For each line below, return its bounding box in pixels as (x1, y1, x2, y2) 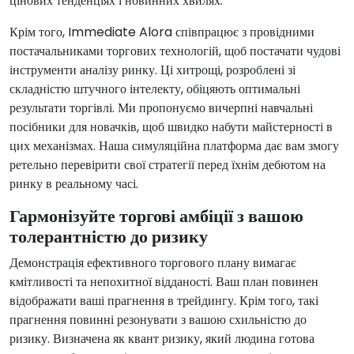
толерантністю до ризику (9, 224, 208, 250)
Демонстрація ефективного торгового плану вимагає (9, 254, 296, 273)
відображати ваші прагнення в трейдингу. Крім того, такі (9, 292, 318, 311)
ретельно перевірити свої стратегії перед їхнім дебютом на (9, 156, 326, 175)
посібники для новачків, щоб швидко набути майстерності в (9, 118, 333, 137)
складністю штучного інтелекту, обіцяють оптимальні (9, 80, 300, 99)
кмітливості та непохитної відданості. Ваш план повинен (9, 273, 318, 292)
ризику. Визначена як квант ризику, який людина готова (9, 330, 314, 348)
